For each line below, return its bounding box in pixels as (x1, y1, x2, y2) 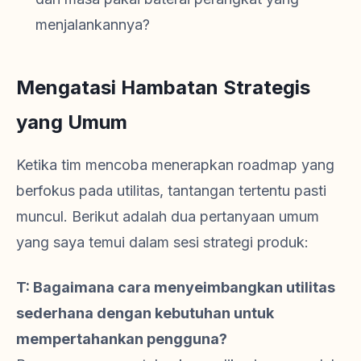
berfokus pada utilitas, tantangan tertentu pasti (16, 182, 326, 200)
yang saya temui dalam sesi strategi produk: (16, 234, 309, 251)
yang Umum (16, 110, 127, 135)
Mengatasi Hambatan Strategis (16, 76, 310, 100)
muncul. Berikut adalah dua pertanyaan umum (16, 208, 319, 226)
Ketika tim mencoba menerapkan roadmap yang (16, 156, 334, 174)
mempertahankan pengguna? (16, 330, 227, 348)
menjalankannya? (35, 16, 150, 34)
